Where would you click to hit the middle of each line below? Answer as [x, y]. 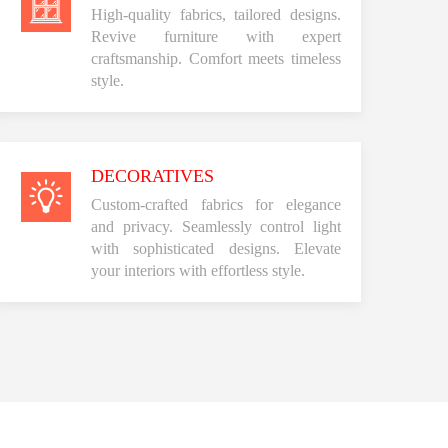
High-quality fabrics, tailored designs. [216, 14]
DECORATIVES [152, 175]
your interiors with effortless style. [198, 270]
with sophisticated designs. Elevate [216, 248]
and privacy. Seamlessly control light [216, 226]
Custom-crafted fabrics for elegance [216, 204]
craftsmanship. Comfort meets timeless [216, 58]
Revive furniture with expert [216, 36]
